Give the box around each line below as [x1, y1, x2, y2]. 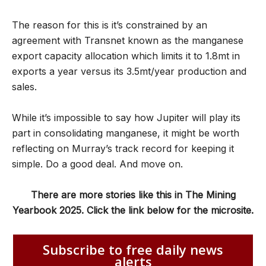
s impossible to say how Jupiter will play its [46, 112, 240, 124]
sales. [12, 81, 37, 93]
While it [12, 112, 45, 124]
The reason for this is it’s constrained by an [12, 19, 207, 31]
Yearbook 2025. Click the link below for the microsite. [12, 204, 254, 217]
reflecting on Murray [12, 142, 106, 155]
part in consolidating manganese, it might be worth [12, 127, 239, 140]
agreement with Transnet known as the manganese [12, 34, 243, 47]
